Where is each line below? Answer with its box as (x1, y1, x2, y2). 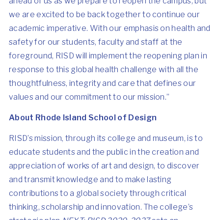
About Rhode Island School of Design (9, 113, 157, 122)
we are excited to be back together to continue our (9, 10, 200, 19)
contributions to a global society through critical (9, 189, 187, 198)
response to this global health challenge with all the (9, 65, 198, 74)
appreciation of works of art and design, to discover (9, 161, 200, 170)
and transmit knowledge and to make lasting (9, 175, 172, 184)
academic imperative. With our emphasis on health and (9, 24, 211, 33)
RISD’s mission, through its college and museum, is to (9, 134, 203, 143)
